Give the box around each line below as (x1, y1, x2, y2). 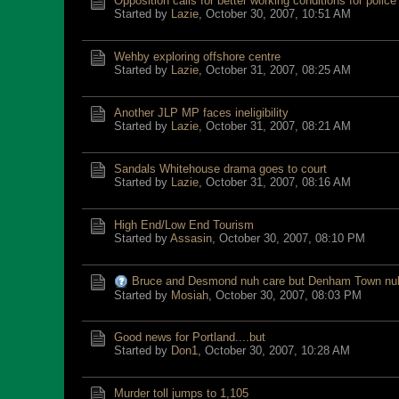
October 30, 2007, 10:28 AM (205, 344, 350, 357)
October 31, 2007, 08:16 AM (206, 175, 351, 189)
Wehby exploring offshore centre (114, 50, 281, 63)
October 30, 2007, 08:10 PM (219, 232, 365, 245)
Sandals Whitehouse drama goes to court (114, 162, 327, 175)
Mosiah (171, 289, 208, 302)
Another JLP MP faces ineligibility (114, 106, 289, 119)
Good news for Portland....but (114, 330, 265, 344)
